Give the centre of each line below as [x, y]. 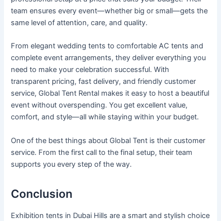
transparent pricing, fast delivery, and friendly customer [104, 82]
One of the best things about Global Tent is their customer [108, 140]
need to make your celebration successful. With [90, 70]
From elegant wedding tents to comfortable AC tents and [107, 46]
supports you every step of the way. [72, 164]
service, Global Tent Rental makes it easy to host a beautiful [110, 93]
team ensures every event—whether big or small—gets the [110, 11]
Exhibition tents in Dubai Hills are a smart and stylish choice [110, 215]
